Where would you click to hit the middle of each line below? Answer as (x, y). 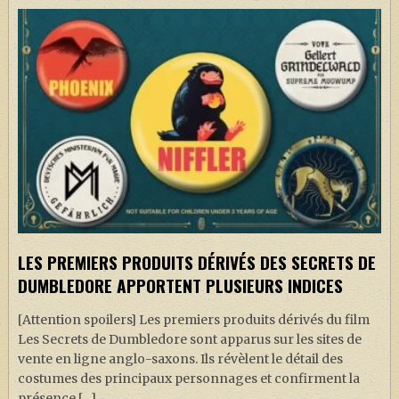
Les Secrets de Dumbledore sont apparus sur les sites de (189, 340)
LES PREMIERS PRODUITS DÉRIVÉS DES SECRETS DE (196, 263)
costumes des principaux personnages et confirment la (188, 379)
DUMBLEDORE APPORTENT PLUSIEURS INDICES (180, 286)
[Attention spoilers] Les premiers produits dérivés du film (193, 320)
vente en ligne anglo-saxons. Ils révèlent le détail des (180, 359)
